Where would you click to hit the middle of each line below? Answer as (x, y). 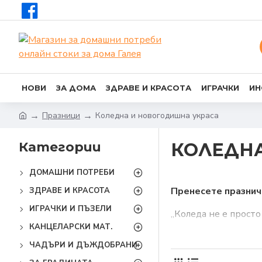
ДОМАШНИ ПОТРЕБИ (72, 173)
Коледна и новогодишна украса (157, 115)
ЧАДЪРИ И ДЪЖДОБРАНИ (83, 245)
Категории (60, 147)
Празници (61, 115)
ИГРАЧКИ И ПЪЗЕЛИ (70, 209)
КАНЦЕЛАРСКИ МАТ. (71, 227)
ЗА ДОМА (76, 87)
